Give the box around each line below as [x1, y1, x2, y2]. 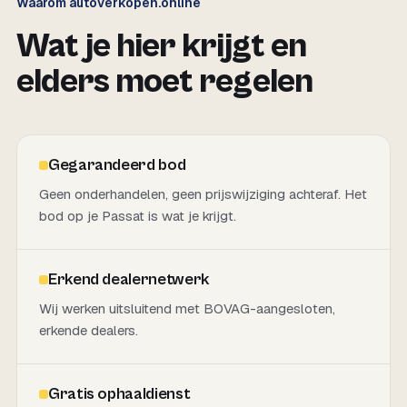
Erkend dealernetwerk [48, 270, 210, 289]
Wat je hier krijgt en [16, 26, 307, 66]
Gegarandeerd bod [48, 155, 186, 174]
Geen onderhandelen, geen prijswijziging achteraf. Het [39, 185, 367, 203]
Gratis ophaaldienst [48, 384, 191, 403]
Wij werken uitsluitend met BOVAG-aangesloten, [39, 300, 335, 317]
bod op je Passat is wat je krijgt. [39, 207, 236, 224]
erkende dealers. [39, 322, 138, 339]
